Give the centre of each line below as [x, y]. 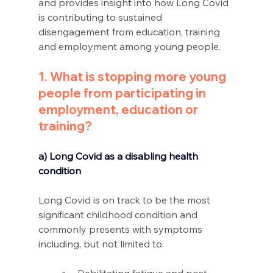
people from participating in [123, 93]
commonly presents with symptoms [121, 229]
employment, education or [119, 110]
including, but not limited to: [102, 244]
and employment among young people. [129, 47]
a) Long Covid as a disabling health [119, 156]
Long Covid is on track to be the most [125, 200]
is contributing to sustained [101, 17]
